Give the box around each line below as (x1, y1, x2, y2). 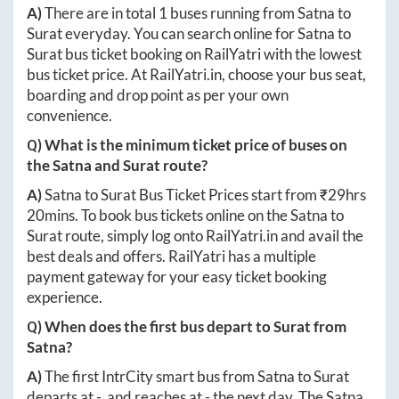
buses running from (167, 3, 297, 22)
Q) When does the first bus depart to (27, 316, 273, 336)
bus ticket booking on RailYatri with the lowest (62, 44, 362, 63)
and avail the (278, 225, 363, 245)
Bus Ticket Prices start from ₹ (136, 184, 328, 204)
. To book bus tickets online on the (75, 205, 290, 224)
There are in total (45, 3, 159, 22)
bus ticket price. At (27, 64, 150, 84)
